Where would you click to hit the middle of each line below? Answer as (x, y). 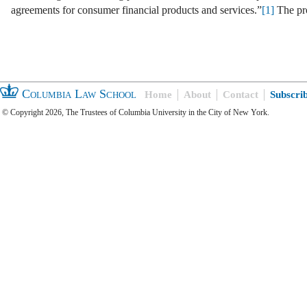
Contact (241, 94)
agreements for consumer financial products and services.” (136, 10)
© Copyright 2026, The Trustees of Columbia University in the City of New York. (136, 112)
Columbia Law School (77, 94)
